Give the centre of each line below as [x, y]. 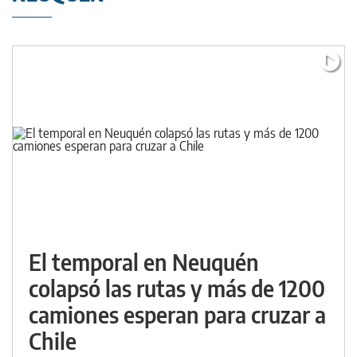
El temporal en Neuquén [144, 262]
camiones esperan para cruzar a [177, 315]
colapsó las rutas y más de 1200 [177, 288]
